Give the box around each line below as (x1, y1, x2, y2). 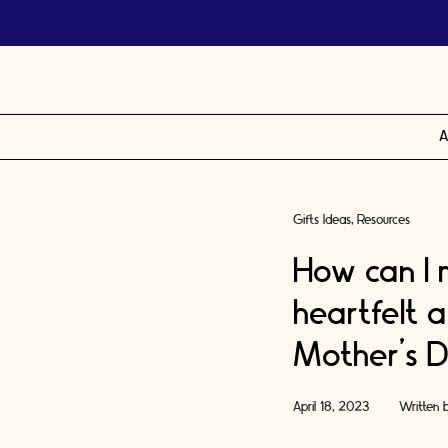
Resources (356, 212, 410, 228)
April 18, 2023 (292, 399, 369, 415)
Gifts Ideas (292, 212, 351, 228)
